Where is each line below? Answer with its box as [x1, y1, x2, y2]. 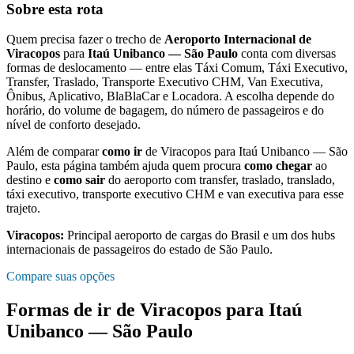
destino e [6, 173, 54, 187]
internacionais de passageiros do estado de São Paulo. [6, 243, 273, 257]
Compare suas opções [6, 269, 115, 284]
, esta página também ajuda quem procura [35, 159, 241, 173]
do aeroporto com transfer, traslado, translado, [105, 173, 335, 187]
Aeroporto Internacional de [164, 32, 311, 47]
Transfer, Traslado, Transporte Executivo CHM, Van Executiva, [6, 75, 323, 89]
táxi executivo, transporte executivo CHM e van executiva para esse [6, 187, 344, 201]
